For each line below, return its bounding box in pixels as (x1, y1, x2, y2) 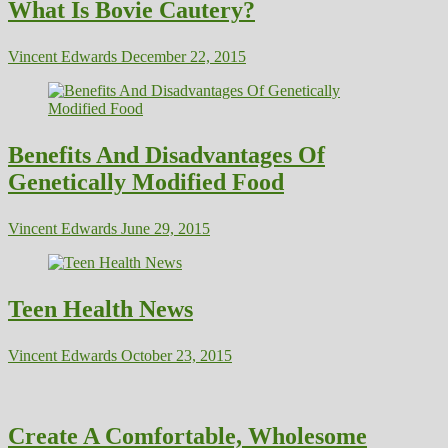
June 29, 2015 (117, 219, 210, 237)
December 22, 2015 (117, 47, 246, 65)
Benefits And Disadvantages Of (8, 141, 325, 168)
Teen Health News (8, 295, 193, 322)
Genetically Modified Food (8, 168, 284, 195)
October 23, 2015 (117, 346, 232, 364)
